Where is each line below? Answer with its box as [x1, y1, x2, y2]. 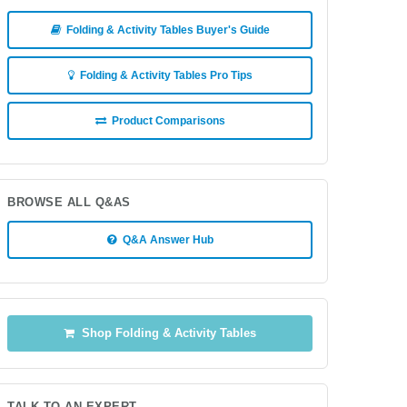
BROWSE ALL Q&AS [7, 196, 131, 209]
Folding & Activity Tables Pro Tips [74, 69, 253, 82]
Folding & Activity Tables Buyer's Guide [60, 24, 270, 36]
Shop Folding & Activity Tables [74, 327, 256, 340]
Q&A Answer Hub [116, 233, 213, 246]
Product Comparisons [105, 114, 225, 127]
